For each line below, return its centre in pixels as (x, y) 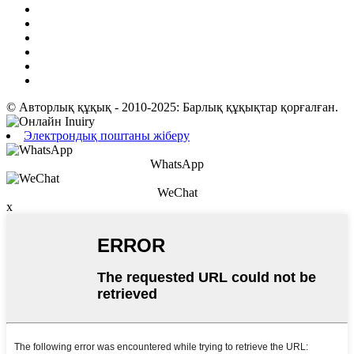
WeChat (177, 193)
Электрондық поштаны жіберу (107, 136)
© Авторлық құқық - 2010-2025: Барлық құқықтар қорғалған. (172, 107)
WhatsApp (177, 164)
